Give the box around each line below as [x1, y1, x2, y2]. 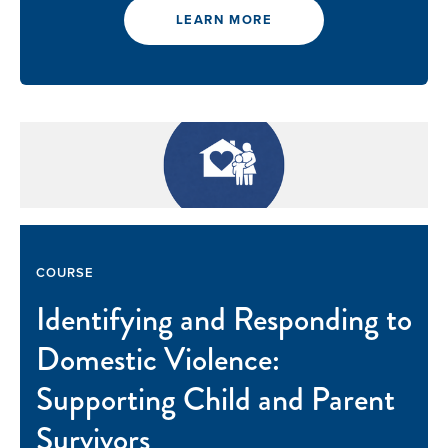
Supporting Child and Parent [36, 376, 395, 424]
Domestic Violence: [36, 336, 280, 384]
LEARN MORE [175, 10, 273, 30]
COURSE [36, 263, 95, 283]
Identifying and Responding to [36, 296, 412, 344]
